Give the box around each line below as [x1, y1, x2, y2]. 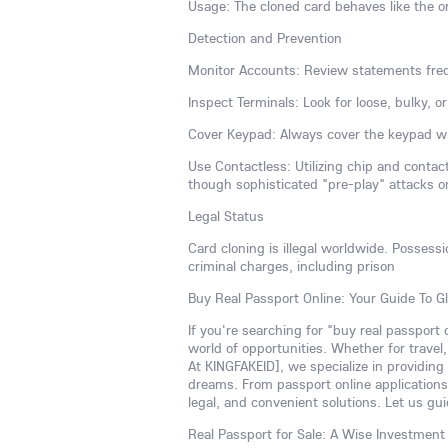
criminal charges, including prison [188, 257, 395, 275]
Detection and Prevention [188, 29, 342, 47]
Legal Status [188, 207, 264, 225]
